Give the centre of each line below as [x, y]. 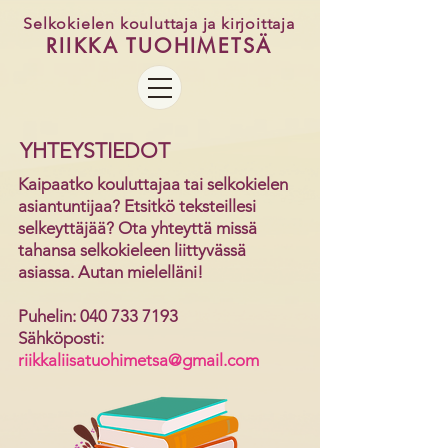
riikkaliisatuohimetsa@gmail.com [138, 360]
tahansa [49, 250]
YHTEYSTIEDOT [95, 150]
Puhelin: [49, 316]
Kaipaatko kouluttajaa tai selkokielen [153, 184]
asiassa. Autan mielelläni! [110, 272]
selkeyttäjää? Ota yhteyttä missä [137, 228]
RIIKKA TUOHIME [138, 46]
